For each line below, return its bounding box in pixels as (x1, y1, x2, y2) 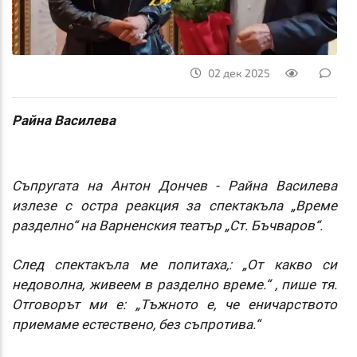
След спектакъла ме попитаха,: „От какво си (12, 255, 337, 273)
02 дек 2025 (208, 65, 270, 80)
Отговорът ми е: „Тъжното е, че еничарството (12, 295, 337, 313)
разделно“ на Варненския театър (12, 216, 225, 234)
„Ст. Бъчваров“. (225, 216, 326, 234)
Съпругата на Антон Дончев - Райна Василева (12, 176, 337, 194)
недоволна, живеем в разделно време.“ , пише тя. (12, 275, 337, 293)
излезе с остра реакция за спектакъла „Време (12, 196, 337, 214)
